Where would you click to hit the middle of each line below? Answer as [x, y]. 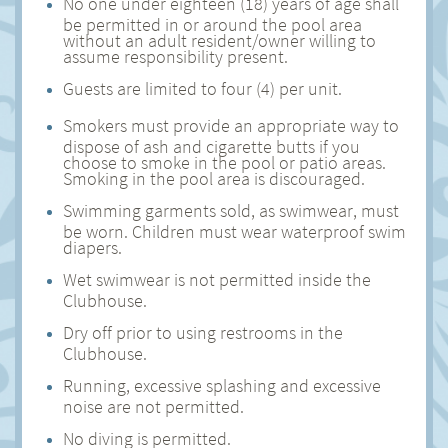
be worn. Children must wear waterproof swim [234, 229]
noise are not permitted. [153, 404]
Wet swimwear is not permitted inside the [217, 279]
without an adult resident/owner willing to [219, 38]
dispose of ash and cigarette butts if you [211, 144]
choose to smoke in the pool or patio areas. [224, 160]
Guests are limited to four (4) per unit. [202, 88]
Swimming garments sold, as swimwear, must [231, 210]
